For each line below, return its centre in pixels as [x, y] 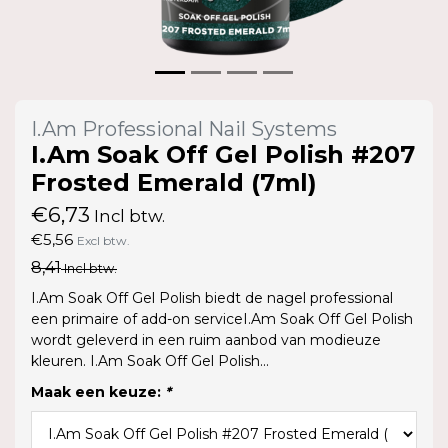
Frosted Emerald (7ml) [174, 182]
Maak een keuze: [98, 391]
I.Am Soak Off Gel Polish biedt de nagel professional [212, 297]
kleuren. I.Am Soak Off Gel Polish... [150, 360]
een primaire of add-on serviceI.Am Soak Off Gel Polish [222, 318]
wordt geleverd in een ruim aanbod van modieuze [206, 339]
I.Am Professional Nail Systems [184, 128]
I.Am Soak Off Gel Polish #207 [223, 154]
